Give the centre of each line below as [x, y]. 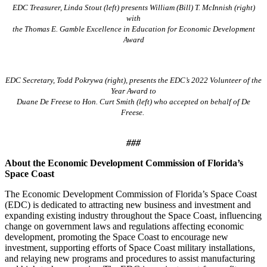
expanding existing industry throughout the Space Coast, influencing [133, 215]
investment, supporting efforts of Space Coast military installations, [130, 247]
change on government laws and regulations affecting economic [124, 226]
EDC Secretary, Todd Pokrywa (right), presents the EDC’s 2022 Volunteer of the [133, 80]
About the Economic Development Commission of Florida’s [124, 163]
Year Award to [133, 91]
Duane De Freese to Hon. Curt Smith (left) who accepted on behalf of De [133, 101]
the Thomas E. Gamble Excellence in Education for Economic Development [133, 29]
